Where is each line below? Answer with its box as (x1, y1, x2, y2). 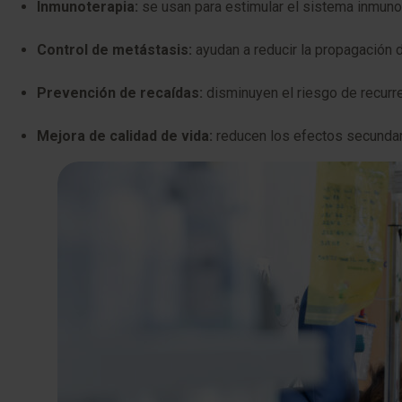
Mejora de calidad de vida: (37, 127, 213, 144)
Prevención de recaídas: (37, 84, 203, 101)
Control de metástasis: (37, 41, 192, 58)
